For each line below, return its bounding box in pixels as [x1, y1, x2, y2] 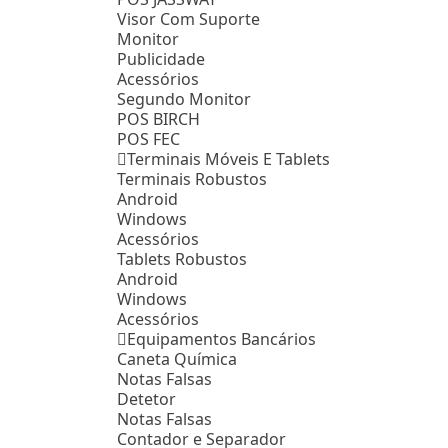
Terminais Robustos [117, 167, 267, 190]
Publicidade [117, 47, 205, 70]
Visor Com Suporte [117, 7, 260, 30]
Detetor [117, 387, 176, 410]
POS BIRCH [117, 107, 200, 130]
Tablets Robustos [117, 247, 247, 270]
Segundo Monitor [117, 87, 251, 110]
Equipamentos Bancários [127, 327, 316, 350]
